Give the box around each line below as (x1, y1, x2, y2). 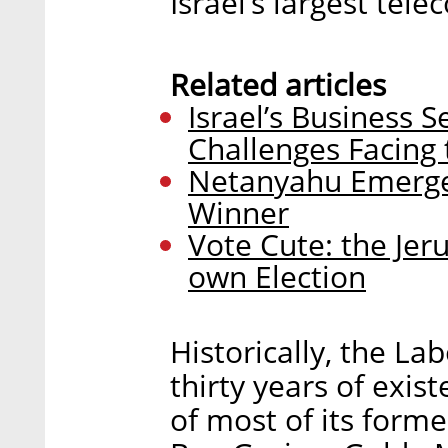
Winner (188, 191, 289, 233)
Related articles (170, 63, 386, 105)
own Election (188, 255, 366, 297)
